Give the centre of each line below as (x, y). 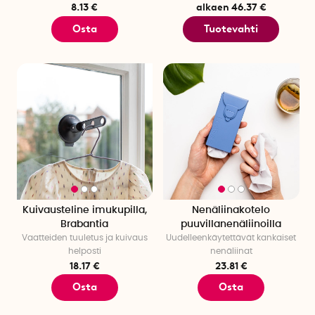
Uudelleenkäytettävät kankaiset (231, 237)
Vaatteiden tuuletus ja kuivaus (84, 237)
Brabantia (85, 224)
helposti (84, 251)
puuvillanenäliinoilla (231, 224)
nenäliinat (231, 251)
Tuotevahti (231, 28)
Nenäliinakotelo (231, 210)
